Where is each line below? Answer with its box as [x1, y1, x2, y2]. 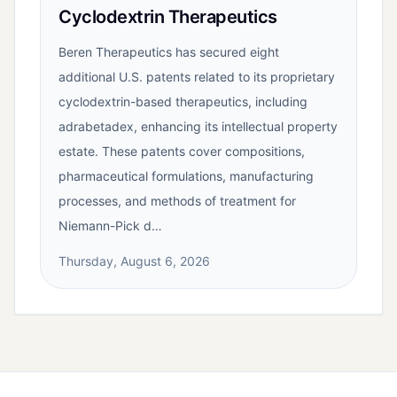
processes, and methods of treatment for [58, 193, 296, 209]
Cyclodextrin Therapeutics [58, 6, 277, 28]
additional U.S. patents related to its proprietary [58, 69, 335, 85]
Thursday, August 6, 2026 [58, 253, 210, 269]
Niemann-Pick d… [58, 218, 162, 234]
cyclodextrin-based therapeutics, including [58, 94, 307, 110]
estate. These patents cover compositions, [58, 144, 305, 160]
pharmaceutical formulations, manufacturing [58, 168, 314, 184]
